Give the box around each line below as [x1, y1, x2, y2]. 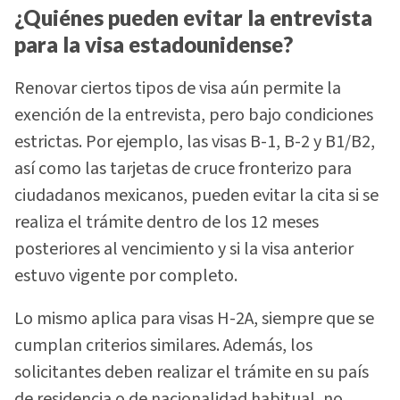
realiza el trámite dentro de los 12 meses [14, 209, 319, 235]
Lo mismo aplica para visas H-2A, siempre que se [14, 305, 374, 331]
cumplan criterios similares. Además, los [14, 332, 312, 358]
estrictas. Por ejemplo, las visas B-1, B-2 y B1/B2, [14, 129, 375, 154]
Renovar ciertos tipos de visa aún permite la [14, 75, 341, 101]
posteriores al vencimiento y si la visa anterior [14, 236, 354, 262]
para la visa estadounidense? [14, 31, 293, 58]
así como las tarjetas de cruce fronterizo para [14, 155, 352, 181]
